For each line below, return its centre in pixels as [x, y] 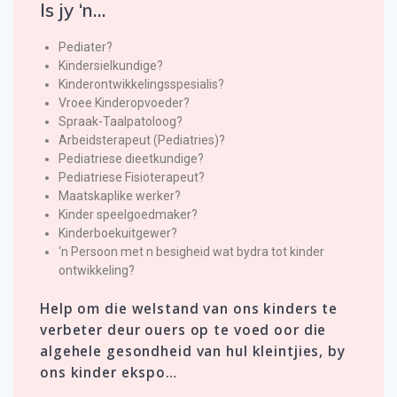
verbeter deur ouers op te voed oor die [183, 331]
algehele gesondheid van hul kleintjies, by [193, 352]
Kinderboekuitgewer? [118, 234]
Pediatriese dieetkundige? [131, 159]
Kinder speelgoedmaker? [128, 215]
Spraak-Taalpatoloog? [121, 122]
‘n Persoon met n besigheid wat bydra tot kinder [191, 252]
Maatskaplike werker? [120, 196]
